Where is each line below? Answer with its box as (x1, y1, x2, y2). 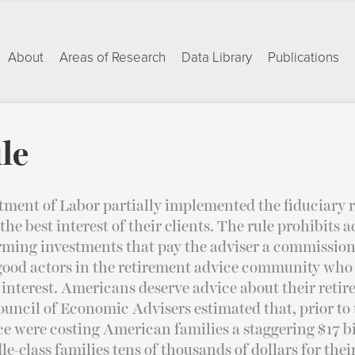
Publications (268, 49, 339, 66)
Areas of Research (59, 49, 166, 66)
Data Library (181, 49, 252, 66)
